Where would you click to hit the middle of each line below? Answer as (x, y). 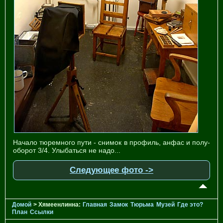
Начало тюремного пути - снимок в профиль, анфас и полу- (111, 142)
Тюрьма (142, 204)
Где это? (190, 204)
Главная (95, 204)
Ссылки (42, 212)
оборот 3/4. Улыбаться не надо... (67, 150)
